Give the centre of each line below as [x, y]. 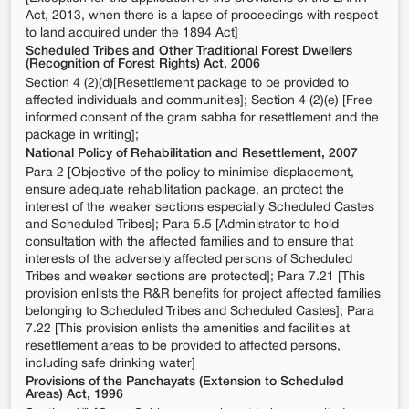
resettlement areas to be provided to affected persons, [183, 346]
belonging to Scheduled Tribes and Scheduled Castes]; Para [200, 312]
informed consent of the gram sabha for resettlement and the [202, 118]
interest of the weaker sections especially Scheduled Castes [200, 208]
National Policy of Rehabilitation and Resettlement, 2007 [192, 154]
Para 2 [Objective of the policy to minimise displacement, [190, 173]
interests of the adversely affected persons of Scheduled [189, 260]
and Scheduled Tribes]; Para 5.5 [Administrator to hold [182, 225]
